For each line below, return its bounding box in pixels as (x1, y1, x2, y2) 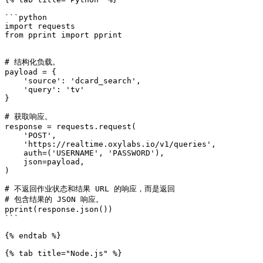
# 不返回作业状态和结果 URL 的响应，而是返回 (5, 184, 175, 193)
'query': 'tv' (5, 85, 23, 94)
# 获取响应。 (5, 112, 52, 121)
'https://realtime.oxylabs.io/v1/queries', (5, 140, 23, 149)
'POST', (5, 131, 23, 140)
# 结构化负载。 (5, 58, 60, 66)
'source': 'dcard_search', (5, 76, 23, 85)
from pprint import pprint (5, 31, 122, 39)
